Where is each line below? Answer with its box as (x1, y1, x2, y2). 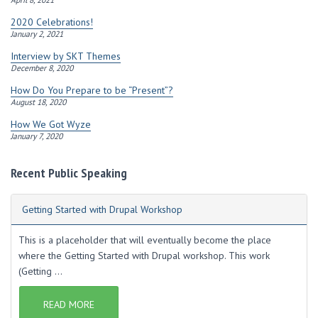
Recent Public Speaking (11, 165, 127, 181)
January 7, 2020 (11, 131, 62, 141)
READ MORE (43, 298, 94, 311)
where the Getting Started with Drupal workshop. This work (18, 249, 270, 262)
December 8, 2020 (11, 62, 73, 73)
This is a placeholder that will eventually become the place (18, 234, 271, 246)
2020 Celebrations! (11, 16, 93, 28)
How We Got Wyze (11, 118, 91, 131)
